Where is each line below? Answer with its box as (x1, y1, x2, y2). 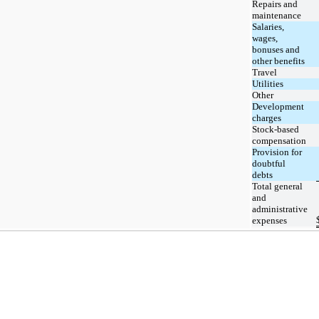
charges (252, 112, 281, 123)
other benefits (252, 55, 305, 66)
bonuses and (252, 43, 300, 55)
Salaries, (252, 21, 284, 32)
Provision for (252, 146, 302, 157)
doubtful (252, 157, 286, 169)
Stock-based (252, 123, 299, 135)
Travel (252, 66, 277, 78)
